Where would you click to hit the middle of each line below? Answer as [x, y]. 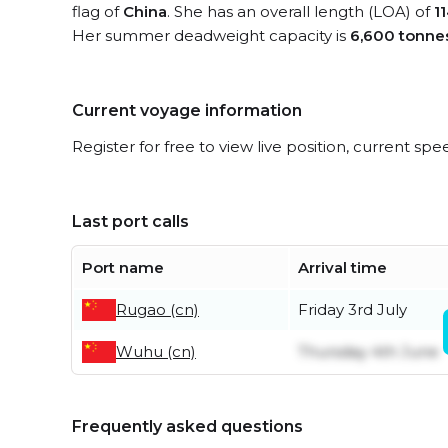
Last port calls [130, 221]
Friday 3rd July [352, 309]
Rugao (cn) [157, 309]
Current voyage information [187, 110]
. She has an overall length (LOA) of [300, 11]
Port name [123, 267]
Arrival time [342, 267]
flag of [97, 11]
